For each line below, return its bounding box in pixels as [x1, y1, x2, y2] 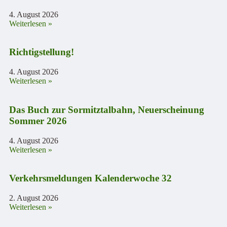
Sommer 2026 [9, 115, 67, 126]
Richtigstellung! [9, 47, 74, 58]
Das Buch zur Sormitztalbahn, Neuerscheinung [9, 104, 204, 115]
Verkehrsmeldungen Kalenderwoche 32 [9, 173, 172, 184]
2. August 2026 [9, 194, 58, 203]
